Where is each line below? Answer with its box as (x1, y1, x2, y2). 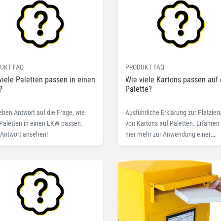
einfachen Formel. (125, 141, 175, 149)
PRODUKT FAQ (125, 63, 164, 72)
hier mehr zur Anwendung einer (125, 130, 211, 139)
